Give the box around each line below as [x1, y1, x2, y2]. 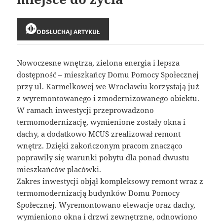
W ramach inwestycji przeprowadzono [17, 105, 154, 115]
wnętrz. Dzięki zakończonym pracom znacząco [17, 140, 183, 150]
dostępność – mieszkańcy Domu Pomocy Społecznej [17, 69, 199, 79]
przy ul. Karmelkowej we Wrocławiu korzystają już [17, 81, 200, 91]
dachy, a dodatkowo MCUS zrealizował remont [17, 128, 181, 139]
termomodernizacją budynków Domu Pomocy [17, 187, 180, 198]
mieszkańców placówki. [17, 164, 102, 174]
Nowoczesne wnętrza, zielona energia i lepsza [17, 57, 180, 68]
